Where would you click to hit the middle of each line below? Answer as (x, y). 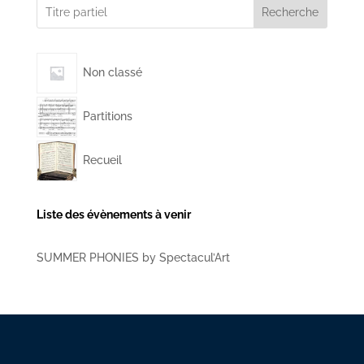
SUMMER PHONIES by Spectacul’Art (133, 258)
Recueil (102, 160)
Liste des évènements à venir (113, 215)
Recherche (290, 13)
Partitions (107, 116)
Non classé (112, 72)
